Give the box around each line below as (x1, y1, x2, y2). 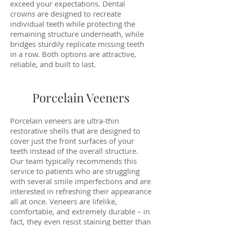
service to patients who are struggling (10, 166, 140, 176)
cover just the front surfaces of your (10, 136, 134, 146)
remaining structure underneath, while (10, 29, 144, 39)
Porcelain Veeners (32, 89, 130, 105)
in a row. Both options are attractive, (10, 49, 136, 59)
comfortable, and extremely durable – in (10, 206, 150, 216)
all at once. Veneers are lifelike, (10, 196, 117, 206)
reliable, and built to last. (10, 59, 96, 69)
